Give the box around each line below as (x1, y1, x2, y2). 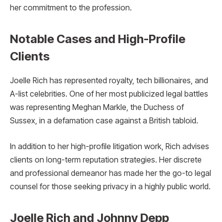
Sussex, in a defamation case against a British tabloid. (10, 116, 198, 126)
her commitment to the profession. (10, 3, 132, 13)
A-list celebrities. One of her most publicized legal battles (10, 89, 208, 99)
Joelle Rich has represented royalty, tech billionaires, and (10, 76, 208, 86)
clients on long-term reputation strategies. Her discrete (10, 155, 202, 165)
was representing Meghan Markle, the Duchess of (10, 103, 184, 112)
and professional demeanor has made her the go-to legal (10, 168, 211, 178)
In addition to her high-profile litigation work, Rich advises (10, 141, 209, 151)
